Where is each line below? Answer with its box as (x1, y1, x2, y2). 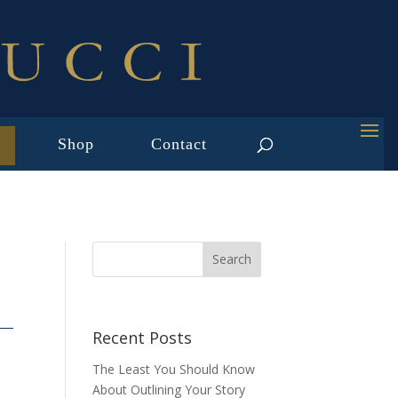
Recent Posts (92, 327, 193, 349)
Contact (150, 134, 207, 153)
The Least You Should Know (92, 361, 256, 378)
